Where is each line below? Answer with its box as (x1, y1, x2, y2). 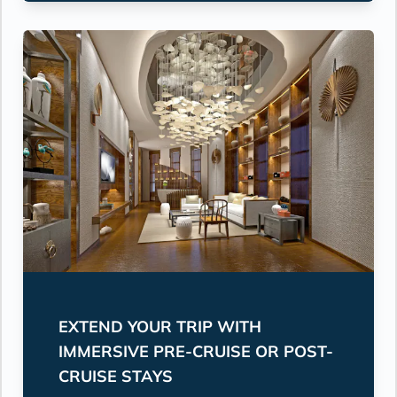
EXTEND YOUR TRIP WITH (58, 315, 261, 337)
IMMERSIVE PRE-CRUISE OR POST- (58, 340, 333, 362)
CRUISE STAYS (58, 365, 173, 386)
